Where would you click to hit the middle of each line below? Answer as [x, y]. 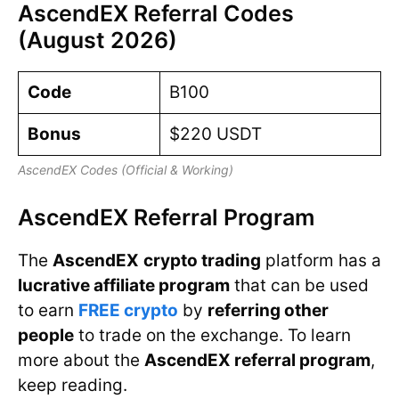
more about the [81, 361]
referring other [268, 311]
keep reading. [73, 386]
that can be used [299, 286]
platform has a [321, 261]
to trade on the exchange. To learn [212, 336]
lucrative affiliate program [124, 286]
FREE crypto [128, 311]
